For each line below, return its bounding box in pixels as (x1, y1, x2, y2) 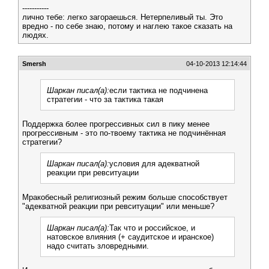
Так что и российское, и (109, 223, 195, 232)
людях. (22, 31, 49, 40)
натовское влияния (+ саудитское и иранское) (47, 232, 214, 241)
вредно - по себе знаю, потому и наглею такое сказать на (22, 22, 232, 31)
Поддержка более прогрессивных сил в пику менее (22, 119, 210, 128)
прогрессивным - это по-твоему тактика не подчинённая (22, 128, 226, 138)
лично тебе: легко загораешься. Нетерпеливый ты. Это (22, 13, 223, 22)
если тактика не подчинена (109, 86, 208, 95)
